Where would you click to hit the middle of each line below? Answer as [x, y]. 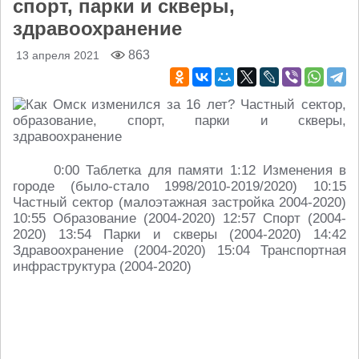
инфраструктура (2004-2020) [102, 266]
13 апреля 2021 [58, 55]
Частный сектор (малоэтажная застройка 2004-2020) [179, 202]
